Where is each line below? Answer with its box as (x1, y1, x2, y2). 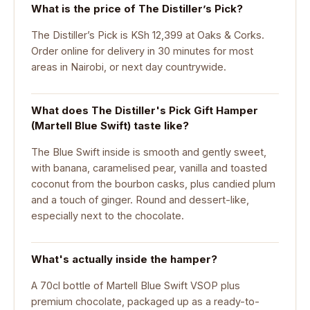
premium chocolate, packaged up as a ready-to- (31, 295, 259, 307)
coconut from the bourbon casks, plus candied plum (31, 177, 275, 190)
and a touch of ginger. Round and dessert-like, (31, 193, 249, 206)
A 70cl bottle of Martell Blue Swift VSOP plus (31, 279, 240, 291)
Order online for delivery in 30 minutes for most (31, 44, 253, 57)
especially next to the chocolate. (31, 209, 184, 221)
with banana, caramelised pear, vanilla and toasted (31, 161, 267, 174)
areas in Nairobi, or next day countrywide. (31, 60, 226, 73)
